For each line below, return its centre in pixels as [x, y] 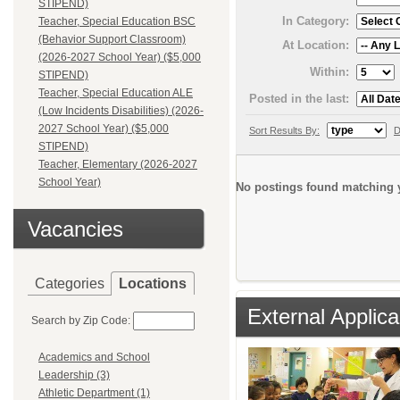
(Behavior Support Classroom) [112, 39]
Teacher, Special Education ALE [116, 93]
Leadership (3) [74, 375]
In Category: [316, 21]
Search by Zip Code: [81, 321]
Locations [153, 283]
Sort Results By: [284, 130]
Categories [70, 283]
